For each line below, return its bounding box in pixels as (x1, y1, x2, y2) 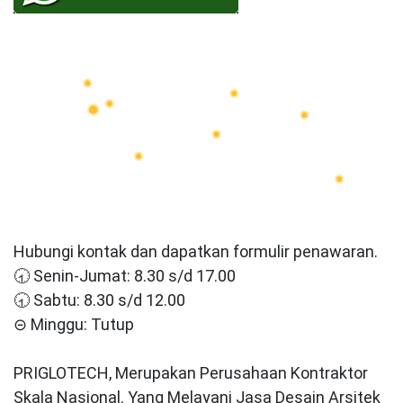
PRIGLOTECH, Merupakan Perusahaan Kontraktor (13, 363, 368, 382)
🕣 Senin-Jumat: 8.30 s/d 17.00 (13, 265, 236, 285)
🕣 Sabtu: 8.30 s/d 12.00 (13, 290, 185, 309)
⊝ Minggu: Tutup (13, 314, 134, 334)
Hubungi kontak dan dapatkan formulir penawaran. (13, 241, 378, 261)
